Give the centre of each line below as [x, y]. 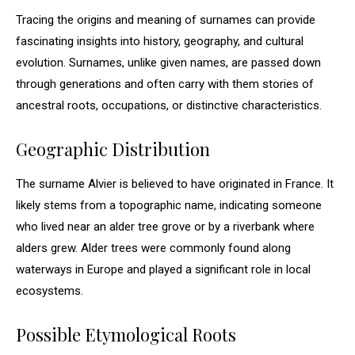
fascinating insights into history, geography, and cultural [160, 41]
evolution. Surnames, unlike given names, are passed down [168, 63]
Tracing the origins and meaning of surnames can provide [166, 20]
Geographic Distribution [113, 149]
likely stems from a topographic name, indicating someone [169, 205]
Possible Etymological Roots [126, 334]
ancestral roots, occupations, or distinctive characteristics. [169, 105]
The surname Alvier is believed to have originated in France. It [175, 184]
